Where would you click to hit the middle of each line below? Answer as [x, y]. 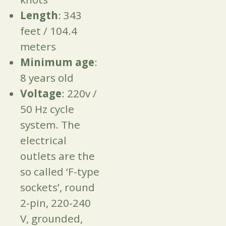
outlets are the [58, 156]
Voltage [41, 94]
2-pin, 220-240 [55, 203]
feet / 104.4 [49, 31]
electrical [43, 140]
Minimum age [57, 62]
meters [38, 47]
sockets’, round [58, 187]
